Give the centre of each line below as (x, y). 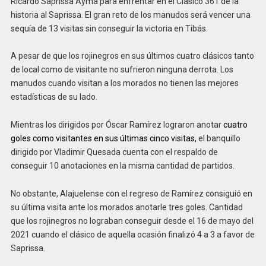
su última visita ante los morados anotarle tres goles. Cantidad (126, 208)
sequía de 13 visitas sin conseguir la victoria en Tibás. (109, 28)
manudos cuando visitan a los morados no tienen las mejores (124, 83)
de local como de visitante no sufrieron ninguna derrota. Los (122, 70)
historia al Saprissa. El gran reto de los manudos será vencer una (130, 15)
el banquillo (218, 139)
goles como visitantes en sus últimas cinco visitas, (103, 139)
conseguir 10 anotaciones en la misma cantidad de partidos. (122, 166)
